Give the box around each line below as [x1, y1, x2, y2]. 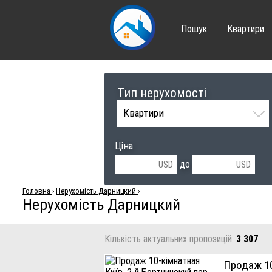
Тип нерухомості [117, 85, 206, 100]
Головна [22, 186, 50, 195]
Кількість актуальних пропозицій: [104, 233, 236, 245]
